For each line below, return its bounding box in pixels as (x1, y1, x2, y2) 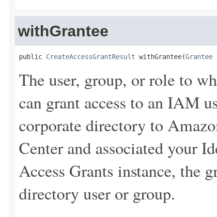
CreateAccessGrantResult (46, 53, 135, 61)
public (19, 53, 46, 61)
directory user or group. (19, 182, 175, 204)
